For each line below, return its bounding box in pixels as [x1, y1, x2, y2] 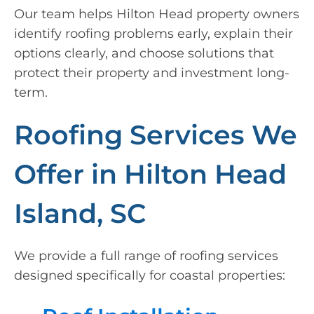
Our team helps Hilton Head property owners [14, 6, 299, 22]
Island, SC [14, 197, 146, 230]
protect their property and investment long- [14, 65, 289, 81]
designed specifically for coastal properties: [14, 268, 285, 284]
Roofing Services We [14, 118, 297, 151]
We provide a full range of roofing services [14, 248, 278, 264]
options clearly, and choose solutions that [14, 46, 274, 62]
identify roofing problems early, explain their [14, 26, 293, 42]
